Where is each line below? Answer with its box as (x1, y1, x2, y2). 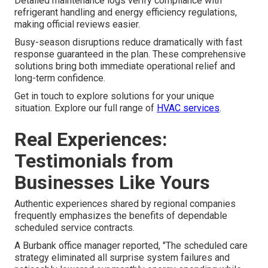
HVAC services (157, 102, 220, 114)
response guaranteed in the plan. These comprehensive (14, 48, 246, 60)
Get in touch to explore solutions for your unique (14, 90, 214, 102)
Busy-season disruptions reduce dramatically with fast (14, 36, 242, 48)
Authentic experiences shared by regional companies (14, 197, 236, 209)
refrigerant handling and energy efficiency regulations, (14, 6, 237, 18)
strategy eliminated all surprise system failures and (14, 251, 230, 263)
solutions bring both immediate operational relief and (14, 60, 235, 72)
